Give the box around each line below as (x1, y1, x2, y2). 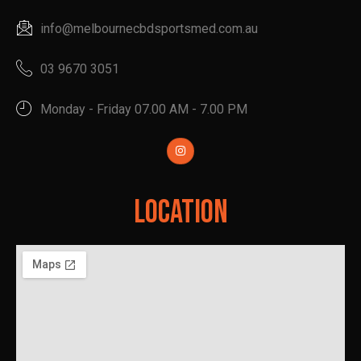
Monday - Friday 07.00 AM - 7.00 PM (40, 101, 247, 117)
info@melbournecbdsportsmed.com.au (40, 20, 258, 36)
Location (133, 193, 228, 233)
